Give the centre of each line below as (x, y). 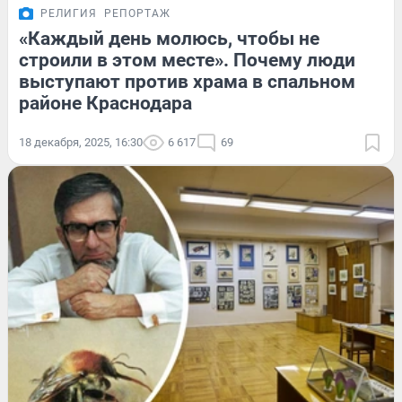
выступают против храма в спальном (187, 82)
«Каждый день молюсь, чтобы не (169, 39)
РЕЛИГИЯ (69, 14)
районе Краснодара (105, 104)
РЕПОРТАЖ (137, 14)
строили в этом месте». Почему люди (187, 61)
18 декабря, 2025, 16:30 (81, 143)
